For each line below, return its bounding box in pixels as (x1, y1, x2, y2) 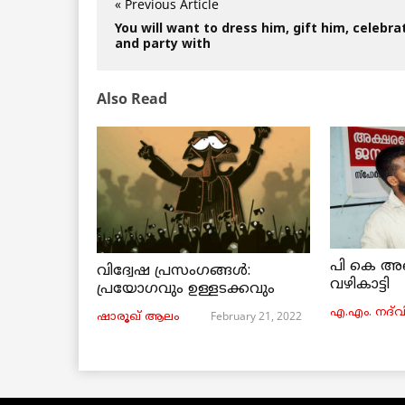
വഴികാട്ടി (330, 275, 391, 294)
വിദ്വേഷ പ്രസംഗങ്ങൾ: (97, 261, 250, 280)
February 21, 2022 (211, 307, 302, 324)
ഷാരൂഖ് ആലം (97, 309, 179, 325)
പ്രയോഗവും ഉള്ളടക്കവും (97, 279, 275, 298)
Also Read (97, 88, 167, 108)
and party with (115, 36, 211, 52)
